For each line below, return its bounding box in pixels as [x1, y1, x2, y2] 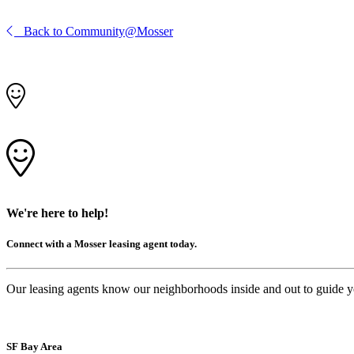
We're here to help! [6, 205, 108, 220]
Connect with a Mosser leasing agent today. [6, 237, 197, 250]
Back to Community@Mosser [14, 24, 173, 38]
